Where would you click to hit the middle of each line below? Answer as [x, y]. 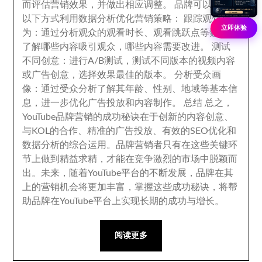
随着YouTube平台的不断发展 [128, 173]
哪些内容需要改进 [163, 47]
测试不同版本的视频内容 [184, 61]
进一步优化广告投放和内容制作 [107, 103]
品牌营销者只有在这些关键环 [177, 145]
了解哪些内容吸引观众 [69, 47]
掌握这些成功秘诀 [172, 187]
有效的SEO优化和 [199, 131]
